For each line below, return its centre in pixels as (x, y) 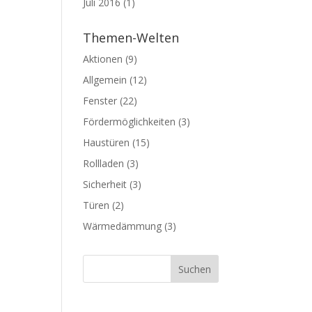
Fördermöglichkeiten (130, 122)
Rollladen (104, 163)
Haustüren (107, 142)
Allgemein (105, 80)
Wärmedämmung (123, 226)
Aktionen (103, 59)
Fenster (100, 101)
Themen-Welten (131, 38)
